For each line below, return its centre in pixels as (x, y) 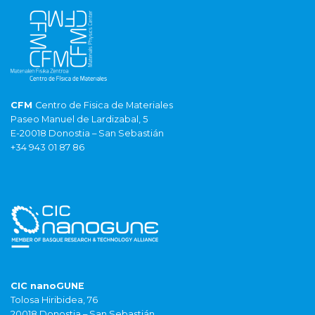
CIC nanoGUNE (47, 286)
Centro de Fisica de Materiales (104, 105)
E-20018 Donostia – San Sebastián (87, 134)
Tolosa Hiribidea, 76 (54, 300)
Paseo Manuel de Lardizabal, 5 (79, 120)
